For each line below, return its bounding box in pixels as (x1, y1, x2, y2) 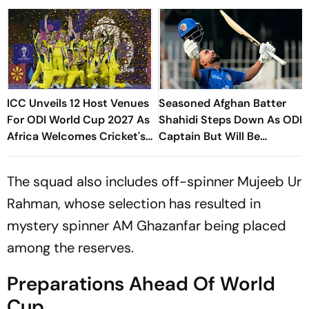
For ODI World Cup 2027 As (7, 112, 150, 127)
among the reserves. (7, 238, 134, 257)
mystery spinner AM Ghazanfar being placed (7, 216, 286, 235)
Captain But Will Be (159, 128, 260, 143)
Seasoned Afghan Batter (159, 95, 286, 110)
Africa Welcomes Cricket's (7, 128, 146, 143)
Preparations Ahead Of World (7, 270, 275, 297)
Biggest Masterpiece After (7, 145, 143, 160)
